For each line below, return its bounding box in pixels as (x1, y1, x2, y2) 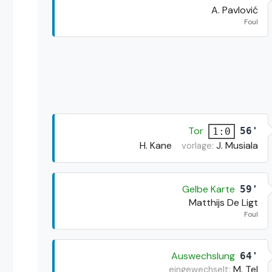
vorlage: (181, 140, 216, 151)
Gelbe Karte (182, 182, 235, 195)
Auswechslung (171, 249, 235, 262)
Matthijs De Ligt (188, 195, 258, 209)
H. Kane (139, 138, 172, 152)
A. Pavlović (211, 3, 258, 16)
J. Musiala (216, 138, 258, 152)
